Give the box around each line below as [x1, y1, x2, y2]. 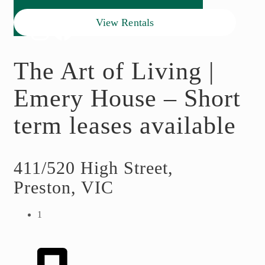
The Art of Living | [14, 57, 214, 85]
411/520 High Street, [14, 158, 173, 177]
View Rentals [95, 17, 154, 28]
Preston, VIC [14, 177, 114, 197]
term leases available [14, 112, 236, 139]
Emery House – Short [14, 85, 241, 112]
